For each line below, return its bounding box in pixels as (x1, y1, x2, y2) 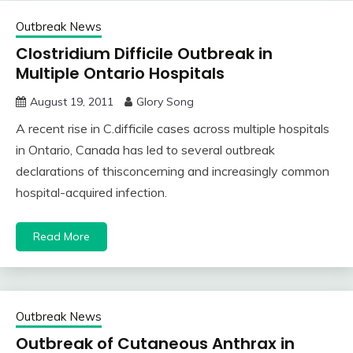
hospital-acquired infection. (16, 184, 167, 201)
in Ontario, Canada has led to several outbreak (16, 142, 275, 158)
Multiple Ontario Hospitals (16, 62, 225, 85)
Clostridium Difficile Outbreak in (16, 43, 273, 65)
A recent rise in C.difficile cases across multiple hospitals (16, 121, 329, 137)
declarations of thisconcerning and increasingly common (16, 163, 329, 180)
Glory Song (136, 95, 194, 110)
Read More (33, 229, 90, 244)
